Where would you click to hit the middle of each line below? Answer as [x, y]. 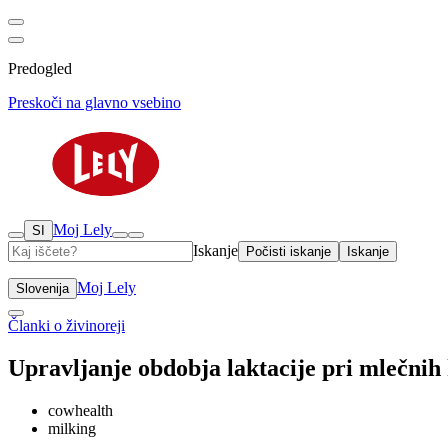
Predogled [40, 68]
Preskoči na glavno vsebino [94, 102]
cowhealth [80, 410]
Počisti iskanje [288, 251]
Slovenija [42, 288]
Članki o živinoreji [66, 325]
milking [72, 428]
